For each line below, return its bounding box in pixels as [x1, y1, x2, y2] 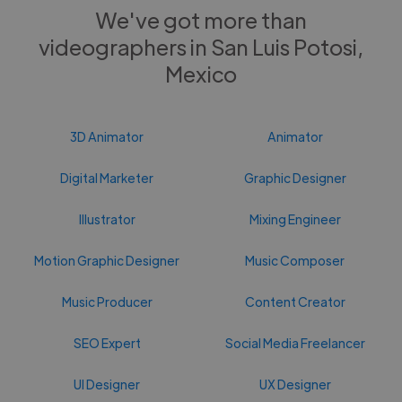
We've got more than [95, 4, 307, 33]
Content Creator [244, 293, 345, 310]
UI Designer [74, 375, 141, 392]
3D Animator [70, 127, 144, 144]
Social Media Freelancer [224, 334, 365, 351]
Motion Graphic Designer [34, 251, 180, 268]
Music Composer [245, 251, 345, 268]
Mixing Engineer [249, 210, 341, 227]
